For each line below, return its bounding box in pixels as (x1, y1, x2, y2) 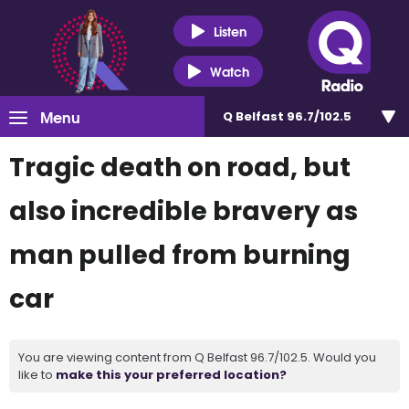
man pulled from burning (9, 237, 351, 273)
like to (18, 366, 56, 383)
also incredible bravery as (9, 194, 358, 229)
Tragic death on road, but (9, 150, 351, 185)
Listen (213, 20, 246, 41)
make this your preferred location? (56, 366, 287, 383)
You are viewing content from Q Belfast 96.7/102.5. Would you (18, 349, 376, 366)
